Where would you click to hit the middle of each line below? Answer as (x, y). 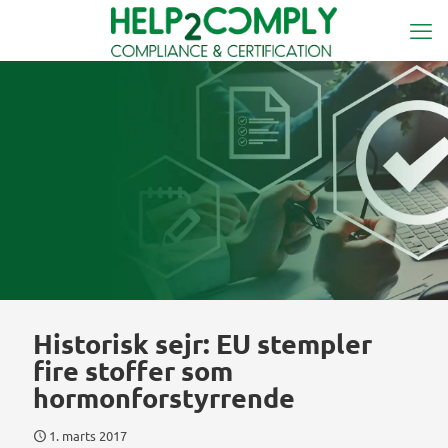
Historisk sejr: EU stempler (202, 343)
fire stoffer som (133, 370)
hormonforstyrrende (164, 397)
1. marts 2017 (88, 435)
